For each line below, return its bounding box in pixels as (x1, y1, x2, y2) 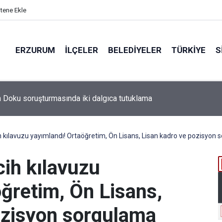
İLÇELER (65, 45, 98, 55)
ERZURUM (15, 45, 55, 55)
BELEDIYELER (108, 45, 162, 55)
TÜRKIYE (171, 45, 206, 55)
